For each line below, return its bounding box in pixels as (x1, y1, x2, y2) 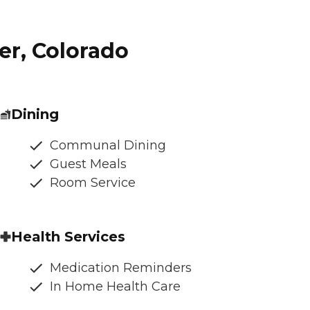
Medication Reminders (50, 259, 192, 275)
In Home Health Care (50, 278, 181, 294)
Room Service (50, 174, 136, 190)
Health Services (11, 228, 125, 245)
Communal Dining (50, 137, 166, 153)
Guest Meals (50, 156, 127, 172)
